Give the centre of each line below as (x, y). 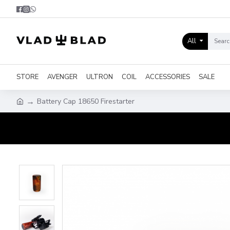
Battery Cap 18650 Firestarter (86, 101)
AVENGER (62, 77)
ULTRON (100, 77)
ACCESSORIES (168, 77)
